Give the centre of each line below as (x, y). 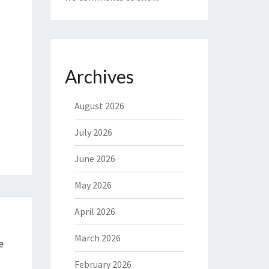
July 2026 (93, 132)
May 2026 (93, 185)
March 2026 (97, 238)
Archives (99, 76)
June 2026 (95, 159)
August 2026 (99, 106)
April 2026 (95, 211)
